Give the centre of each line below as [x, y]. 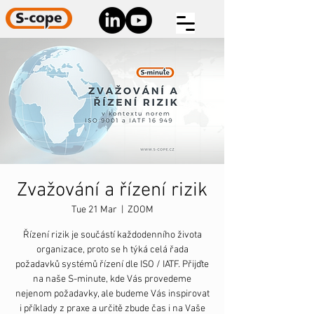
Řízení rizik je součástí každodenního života [112, 235]
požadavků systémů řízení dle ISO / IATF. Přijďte [112, 265]
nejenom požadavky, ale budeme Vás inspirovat [112, 294]
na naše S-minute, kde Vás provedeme [112, 279]
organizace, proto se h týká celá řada [112, 250]
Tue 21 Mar [94, 210]
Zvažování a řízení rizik [112, 191]
